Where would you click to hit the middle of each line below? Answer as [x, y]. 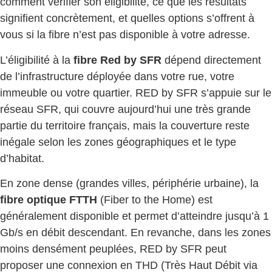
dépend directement [211, 60]
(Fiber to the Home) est [155, 199]
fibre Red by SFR [117, 60]
